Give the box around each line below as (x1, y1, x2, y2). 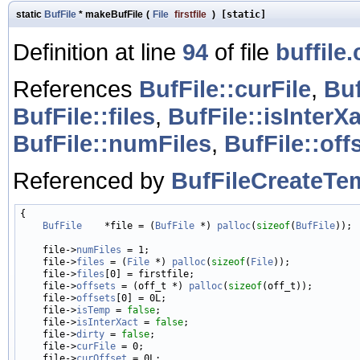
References (13, 75, 139, 102)
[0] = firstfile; (104, 268, 194, 280)
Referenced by (13, 166, 171, 194)
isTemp (76, 304, 110, 316)
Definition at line (13, 38, 182, 65)
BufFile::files (13, 102, 155, 129)
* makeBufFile (76, 8, 143, 20)
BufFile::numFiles (13, 129, 211, 157)
